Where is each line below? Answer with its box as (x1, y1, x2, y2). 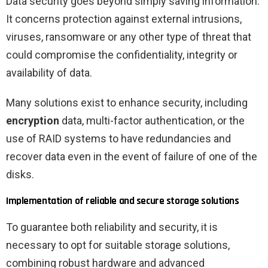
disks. (6, 168, 34, 181)
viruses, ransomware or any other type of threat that (6, 31, 251, 44)
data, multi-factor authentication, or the (59, 114, 245, 127)
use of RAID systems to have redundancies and (6, 132, 231, 145)
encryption (6, 114, 59, 127)
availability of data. (6, 66, 92, 80)
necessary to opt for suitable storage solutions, (6, 239, 230, 252)
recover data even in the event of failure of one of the (6, 150, 257, 163)
